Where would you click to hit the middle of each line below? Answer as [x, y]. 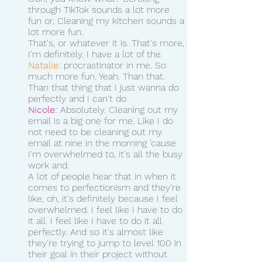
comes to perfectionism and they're [106, 187]
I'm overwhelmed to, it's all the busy [107, 154]
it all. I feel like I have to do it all [96, 220]
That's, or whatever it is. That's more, [108, 43]
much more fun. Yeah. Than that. [98, 76]
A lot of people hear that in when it [104, 176]
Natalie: [44, 65]
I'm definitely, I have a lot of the [96, 54]
